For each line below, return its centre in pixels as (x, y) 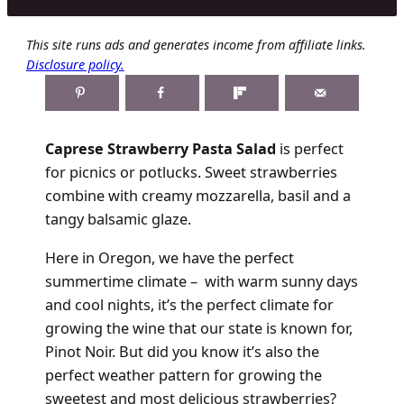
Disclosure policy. (75, 64)
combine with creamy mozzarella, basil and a (197, 196)
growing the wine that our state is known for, (198, 328)
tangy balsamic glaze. (119, 220)
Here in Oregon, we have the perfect (169, 257)
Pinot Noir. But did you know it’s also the (182, 351)
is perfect (311, 149)
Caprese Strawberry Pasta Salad (162, 149)
